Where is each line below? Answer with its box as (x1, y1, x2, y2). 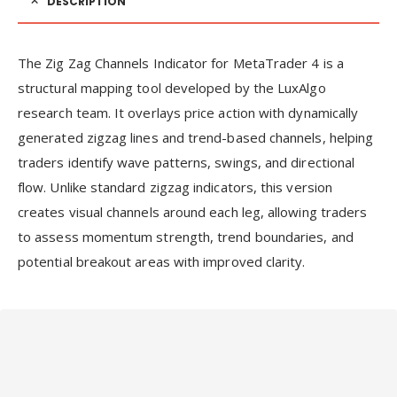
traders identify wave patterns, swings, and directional (18, 152, 355, 171)
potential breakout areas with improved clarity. (18, 252, 306, 270)
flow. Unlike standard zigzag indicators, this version (18, 177, 332, 196)
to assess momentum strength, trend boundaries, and (18, 227, 354, 245)
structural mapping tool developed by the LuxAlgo (18, 78, 326, 97)
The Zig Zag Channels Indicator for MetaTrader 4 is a (18, 53, 344, 72)
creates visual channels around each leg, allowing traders (18, 202, 368, 221)
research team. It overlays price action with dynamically (18, 103, 359, 121)
